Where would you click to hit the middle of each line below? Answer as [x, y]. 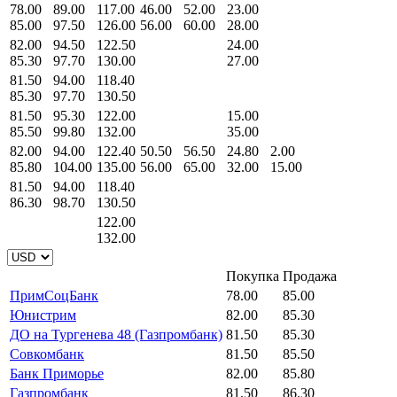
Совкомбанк [47, 354]
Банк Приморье [57, 373]
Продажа [310, 276]
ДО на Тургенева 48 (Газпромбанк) [116, 334]
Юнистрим [43, 315]
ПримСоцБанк [54, 295]
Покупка [253, 276]
